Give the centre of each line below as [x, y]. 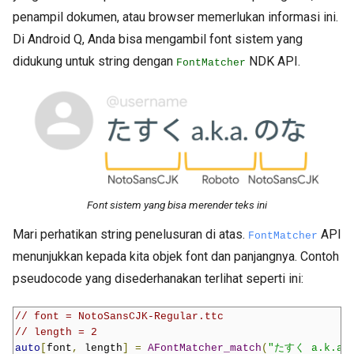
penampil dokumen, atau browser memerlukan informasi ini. [175, 17]
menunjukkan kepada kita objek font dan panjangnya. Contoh [176, 257]
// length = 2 [56, 333]
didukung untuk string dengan [94, 62]
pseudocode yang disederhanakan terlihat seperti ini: [158, 279]
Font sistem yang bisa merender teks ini [177, 205]
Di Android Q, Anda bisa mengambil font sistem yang [158, 40]
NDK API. [273, 62]
